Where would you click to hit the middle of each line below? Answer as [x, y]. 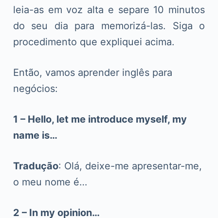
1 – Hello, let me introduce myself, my [100, 119]
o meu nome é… [50, 182]
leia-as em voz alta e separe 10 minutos [109, 9]
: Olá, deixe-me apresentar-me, [130, 166]
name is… [35, 135]
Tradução [36, 166]
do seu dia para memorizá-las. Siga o [109, 26]
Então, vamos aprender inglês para [92, 72]
